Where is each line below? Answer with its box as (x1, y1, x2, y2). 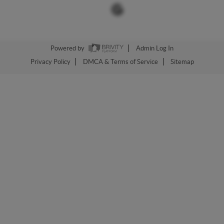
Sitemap (170, 58, 194, 66)
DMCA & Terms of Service (82, 58, 158, 66)
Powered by (50, 44, 86, 52)
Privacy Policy (30, 58, 70, 66)
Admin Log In (136, 44, 173, 52)
